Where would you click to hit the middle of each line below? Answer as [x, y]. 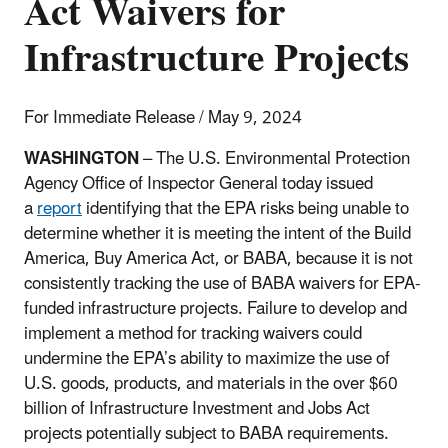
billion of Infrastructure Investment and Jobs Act [197, 408]
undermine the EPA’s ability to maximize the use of [207, 358]
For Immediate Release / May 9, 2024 [163, 117]
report [59, 208]
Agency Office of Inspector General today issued [198, 183]
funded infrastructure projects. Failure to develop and [215, 308]
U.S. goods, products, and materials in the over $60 [211, 383]
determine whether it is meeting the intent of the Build [217, 233]
